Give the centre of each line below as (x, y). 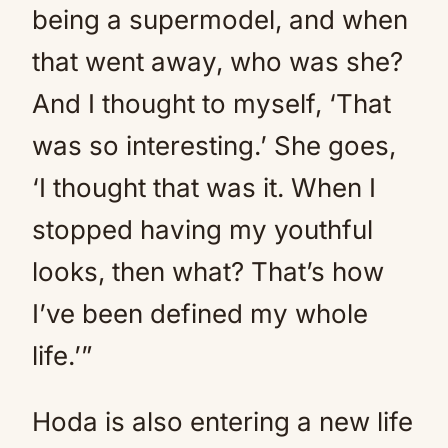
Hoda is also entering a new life (222, 421)
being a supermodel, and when (220, 19)
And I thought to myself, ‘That (211, 103)
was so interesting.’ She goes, (214, 145)
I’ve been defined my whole (200, 313)
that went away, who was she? (217, 61)
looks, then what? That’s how (208, 271)
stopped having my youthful (202, 229)
